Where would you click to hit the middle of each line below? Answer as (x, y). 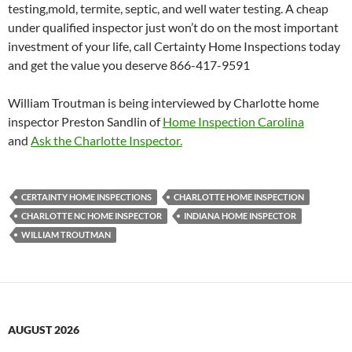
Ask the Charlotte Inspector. (106, 141)
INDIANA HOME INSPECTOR (240, 216)
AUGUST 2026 (44, 330)
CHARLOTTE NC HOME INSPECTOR (92, 216)
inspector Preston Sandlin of (85, 122)
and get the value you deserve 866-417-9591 (129, 65)
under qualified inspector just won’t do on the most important (173, 27)
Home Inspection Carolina (233, 122)
